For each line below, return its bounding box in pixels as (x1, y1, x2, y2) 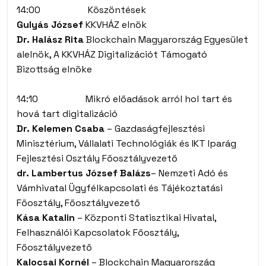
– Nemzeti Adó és (151, 167, 228, 179)
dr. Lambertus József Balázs (17, 167, 151, 179)
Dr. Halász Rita (17, 33, 84, 46)
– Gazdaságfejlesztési (104, 122, 205, 135)
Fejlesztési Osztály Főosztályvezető (17, 152, 178, 164)
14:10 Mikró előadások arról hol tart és (17, 93, 232, 105)
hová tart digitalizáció (17, 107, 118, 120)
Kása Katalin (17, 211, 75, 224)
